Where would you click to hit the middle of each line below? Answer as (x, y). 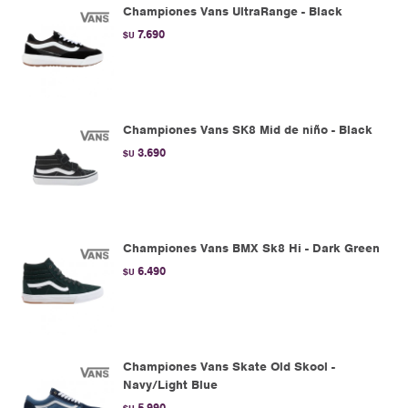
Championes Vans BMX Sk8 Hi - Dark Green (251, 248)
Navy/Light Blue (170, 385)
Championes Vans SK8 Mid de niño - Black (248, 130)
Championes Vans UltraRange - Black (233, 11)
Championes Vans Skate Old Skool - (229, 367)
